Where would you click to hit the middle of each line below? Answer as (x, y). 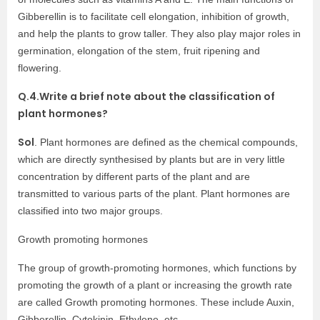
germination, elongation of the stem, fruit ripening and (139, 51)
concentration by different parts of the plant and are (134, 177)
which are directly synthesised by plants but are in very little (151, 160)
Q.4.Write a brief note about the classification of (146, 97)
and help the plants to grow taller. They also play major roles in (159, 34)
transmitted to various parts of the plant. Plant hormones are (154, 194)
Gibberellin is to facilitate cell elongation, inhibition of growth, (154, 17)
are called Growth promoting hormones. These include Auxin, (156, 302)
